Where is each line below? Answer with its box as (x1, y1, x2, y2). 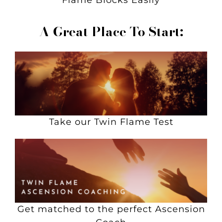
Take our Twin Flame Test (49, 116, 173, 128)
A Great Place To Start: (39, 22, 183, 42)
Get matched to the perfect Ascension (17, 204, 205, 215)
